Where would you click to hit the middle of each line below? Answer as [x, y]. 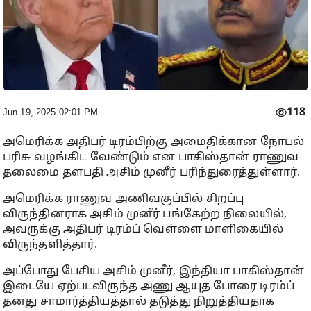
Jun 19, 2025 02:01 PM [51, 112]
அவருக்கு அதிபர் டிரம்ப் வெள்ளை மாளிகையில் [143, 230]
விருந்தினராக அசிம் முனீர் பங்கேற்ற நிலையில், [145, 215]
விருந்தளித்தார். [50, 245]
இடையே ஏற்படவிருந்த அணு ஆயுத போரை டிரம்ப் [149, 287]
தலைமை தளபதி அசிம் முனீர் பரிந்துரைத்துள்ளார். [152, 173]
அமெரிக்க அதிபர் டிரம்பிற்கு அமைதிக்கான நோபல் [154, 143]
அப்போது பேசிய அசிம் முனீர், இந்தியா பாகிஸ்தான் [154, 272]
